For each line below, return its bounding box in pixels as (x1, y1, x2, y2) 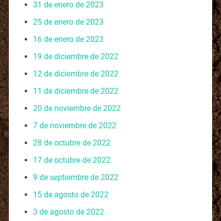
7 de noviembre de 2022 (33, 120, 116, 130)
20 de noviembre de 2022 (33, 103, 121, 113)
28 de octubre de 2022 (33, 138, 110, 147)
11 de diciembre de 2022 (33, 86, 118, 96)
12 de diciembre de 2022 (33, 69, 118, 78)
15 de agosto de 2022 (33, 189, 109, 199)
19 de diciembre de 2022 (33, 51, 118, 61)
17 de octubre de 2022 (33, 155, 110, 165)
